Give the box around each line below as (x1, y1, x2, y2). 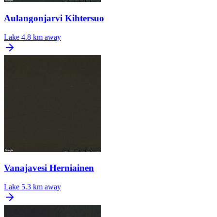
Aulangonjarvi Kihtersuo (4, 13, 104, 23)
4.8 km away (21, 32, 61, 41)
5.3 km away (21, 182, 61, 191)
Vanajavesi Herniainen (4, 163, 94, 173)
